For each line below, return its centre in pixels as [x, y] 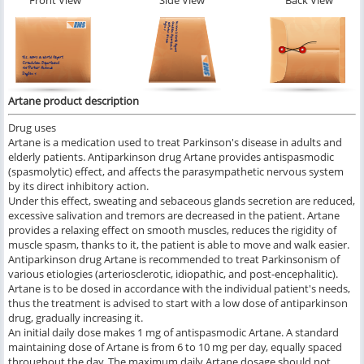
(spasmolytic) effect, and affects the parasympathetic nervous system [176, 172]
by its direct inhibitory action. [78, 186]
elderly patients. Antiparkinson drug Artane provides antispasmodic [171, 157]
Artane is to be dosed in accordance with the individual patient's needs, [179, 289]
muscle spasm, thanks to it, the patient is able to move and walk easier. [179, 245]
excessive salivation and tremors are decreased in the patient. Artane [174, 216]
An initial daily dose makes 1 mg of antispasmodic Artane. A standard [173, 333]
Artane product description [74, 101]
